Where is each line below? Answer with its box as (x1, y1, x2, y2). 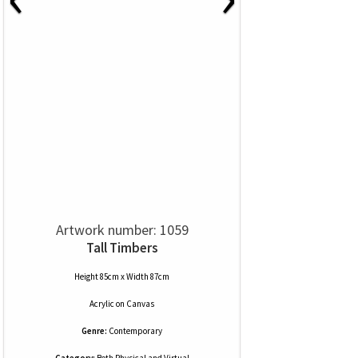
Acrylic (89, 298, 114, 309)
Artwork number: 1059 (55, 221, 189, 239)
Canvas (126, 298, 154, 309)
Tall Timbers (86, 239, 158, 257)
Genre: (82, 325, 107, 336)
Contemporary (109, 325, 162, 336)
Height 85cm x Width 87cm (74, 271, 169, 282)
